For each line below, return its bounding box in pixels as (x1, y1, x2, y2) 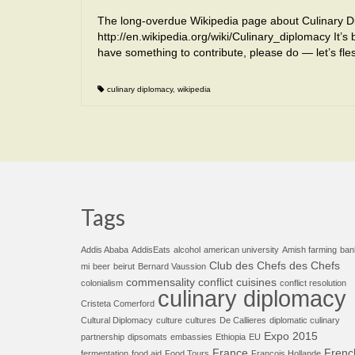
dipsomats (128, 332, 167, 342)
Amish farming (282, 245, 337, 254)
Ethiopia (216, 332, 246, 342)
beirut (113, 261, 135, 271)
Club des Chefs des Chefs (209, 260, 340, 272)
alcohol (174, 245, 200, 254)
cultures (185, 315, 216, 325)
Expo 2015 (264, 330, 318, 342)
